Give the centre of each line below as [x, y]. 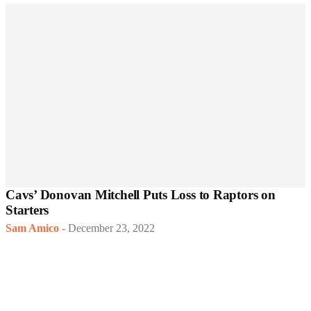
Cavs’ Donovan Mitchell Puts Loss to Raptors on [141, 195]
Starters [27, 210]
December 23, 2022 [111, 228]
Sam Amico [32, 228]
